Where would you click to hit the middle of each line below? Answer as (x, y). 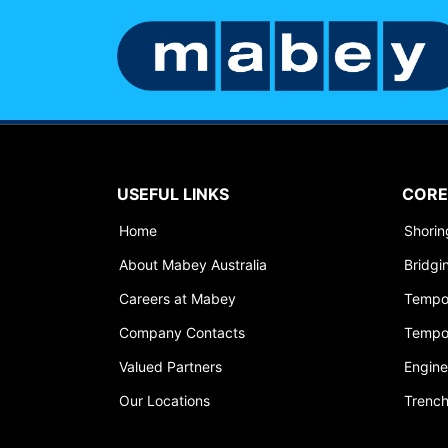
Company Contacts (182, 333)
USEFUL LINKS (173, 194)
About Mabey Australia (193, 265)
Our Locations (164, 401)
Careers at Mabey (177, 299)
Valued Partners (170, 367)
